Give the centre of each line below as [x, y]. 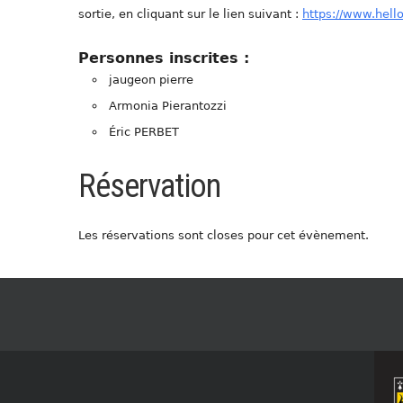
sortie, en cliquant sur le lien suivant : [190, 14]
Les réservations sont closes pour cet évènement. [224, 236]
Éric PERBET [144, 132]
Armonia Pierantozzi [168, 106]
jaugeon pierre [151, 80]
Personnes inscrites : [164, 58]
